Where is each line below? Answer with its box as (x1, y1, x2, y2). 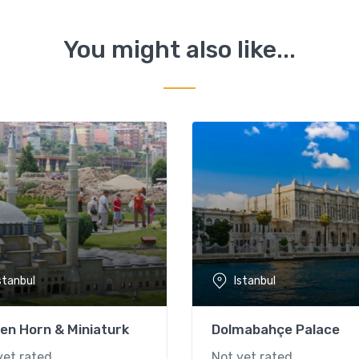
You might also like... (63, 34, 296, 64)
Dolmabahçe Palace (212, 321, 340, 337)
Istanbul (234, 274, 276, 288)
